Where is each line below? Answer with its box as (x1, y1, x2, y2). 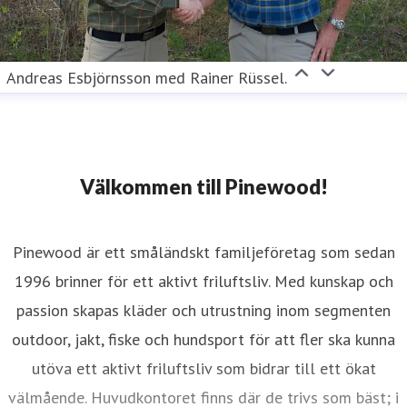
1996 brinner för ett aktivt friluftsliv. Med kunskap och (14, 271, 393, 293)
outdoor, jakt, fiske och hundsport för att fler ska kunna (12, 329, 395, 351)
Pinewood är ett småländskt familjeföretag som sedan (12, 242, 395, 263)
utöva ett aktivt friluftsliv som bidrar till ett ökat (31, 358, 376, 380)
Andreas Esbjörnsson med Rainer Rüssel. (6, 67, 287, 89)
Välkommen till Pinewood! (79, 174, 328, 200)
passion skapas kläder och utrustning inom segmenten (16, 300, 391, 322)
